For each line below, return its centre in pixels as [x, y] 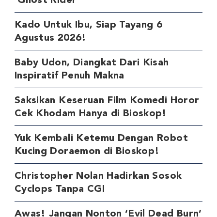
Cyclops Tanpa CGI [60, 189]
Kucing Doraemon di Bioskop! [87, 151]
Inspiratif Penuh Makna [70, 76]
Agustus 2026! [51, 38]
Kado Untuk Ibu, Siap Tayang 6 [89, 25]
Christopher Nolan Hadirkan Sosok [98, 176]
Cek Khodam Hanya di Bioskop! [91, 114]
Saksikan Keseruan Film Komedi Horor [107, 101]
